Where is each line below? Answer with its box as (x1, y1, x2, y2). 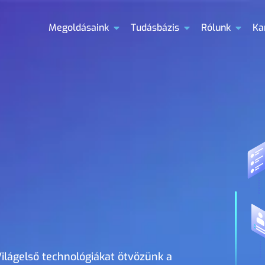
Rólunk (201, 21, 231, 34)
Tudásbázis (131, 21, 180, 34)
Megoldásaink (49, 21, 109, 34)
